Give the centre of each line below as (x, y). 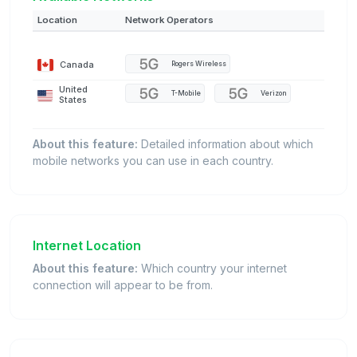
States (73, 100)
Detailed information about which (226, 144)
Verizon (274, 93)
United (74, 90)
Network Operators (169, 20)
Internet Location (87, 246)
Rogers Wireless (199, 63)
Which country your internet (212, 269)
